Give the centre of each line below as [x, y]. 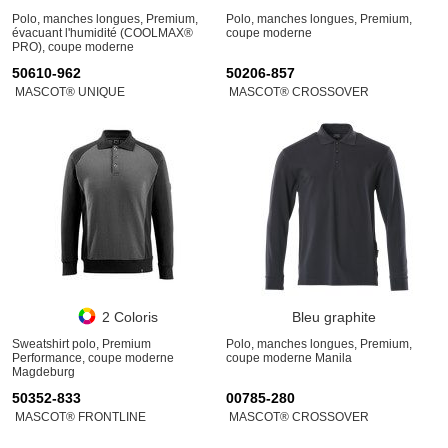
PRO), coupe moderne [73, 47]
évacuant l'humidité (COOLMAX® [102, 33]
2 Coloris [129, 317]
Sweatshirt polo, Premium [81, 344]
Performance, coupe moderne [93, 358]
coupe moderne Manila [289, 358]
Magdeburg [43, 372]
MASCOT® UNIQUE [70, 92]
